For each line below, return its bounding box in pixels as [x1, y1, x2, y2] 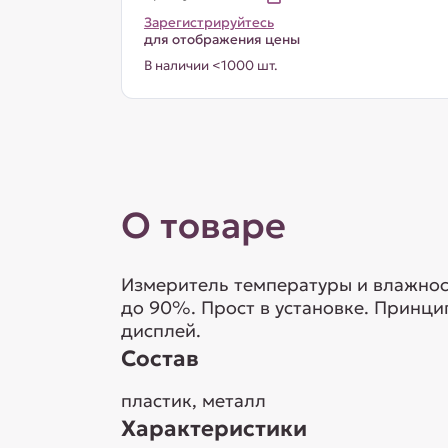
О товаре [120, 203, 286, 248]
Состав [120, 345, 199, 372]
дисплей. [120, 319, 201, 342]
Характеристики [120, 415, 307, 442]
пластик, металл [120, 389, 266, 412]
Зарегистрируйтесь [143, 14, 274, 31]
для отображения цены [143, 31, 300, 48]
